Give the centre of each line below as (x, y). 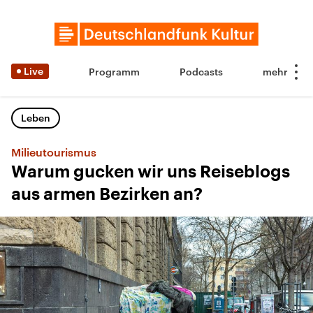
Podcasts (201, 72)
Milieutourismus (54, 152)
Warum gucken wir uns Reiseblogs (151, 172)
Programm (114, 72)
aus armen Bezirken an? (107, 194)
